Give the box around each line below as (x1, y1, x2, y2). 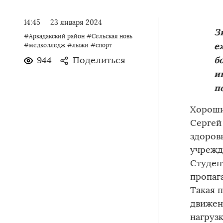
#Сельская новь (87, 33, 132, 40)
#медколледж (24, 42, 65, 49)
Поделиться (73, 55, 125, 66)
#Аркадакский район (24, 33, 85, 40)
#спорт (91, 42, 112, 49)
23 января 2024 (50, 18, 102, 27)
